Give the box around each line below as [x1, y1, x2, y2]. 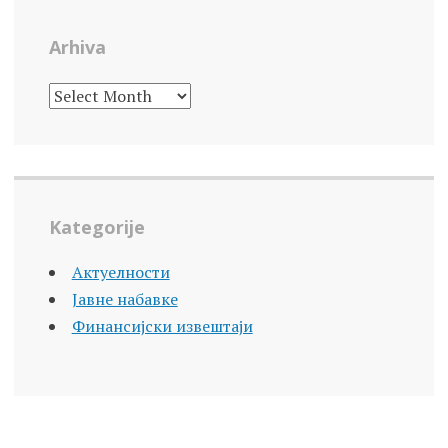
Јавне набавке [71, 288, 178, 311]
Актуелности [71, 261, 170, 284]
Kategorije [48, 215, 145, 240]
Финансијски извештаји [71, 315, 253, 338]
